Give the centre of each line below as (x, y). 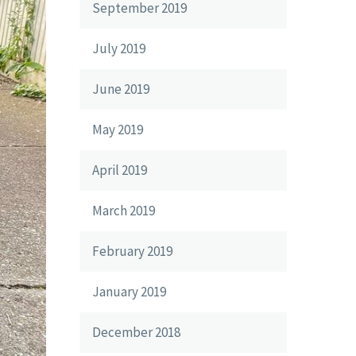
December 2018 (136, 332)
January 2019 (129, 292)
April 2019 (120, 170)
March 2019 (124, 211)
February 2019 (132, 251)
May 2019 (118, 130)
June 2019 (121, 89)
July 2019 (119, 48)
